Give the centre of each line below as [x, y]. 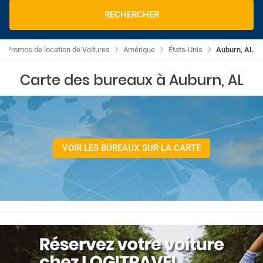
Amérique [139, 50]
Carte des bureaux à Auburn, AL [131, 80]
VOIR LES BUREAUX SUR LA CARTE [131, 148]
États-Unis [186, 50]
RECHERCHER [131, 14]
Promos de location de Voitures [58, 50]
